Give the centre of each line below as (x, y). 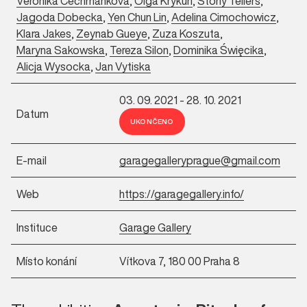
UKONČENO (152, 122)
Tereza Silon (139, 50)
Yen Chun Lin (137, 17)
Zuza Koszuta (186, 34)
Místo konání (47, 261)
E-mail (32, 160)
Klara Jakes (44, 34)
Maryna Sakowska (61, 50)
